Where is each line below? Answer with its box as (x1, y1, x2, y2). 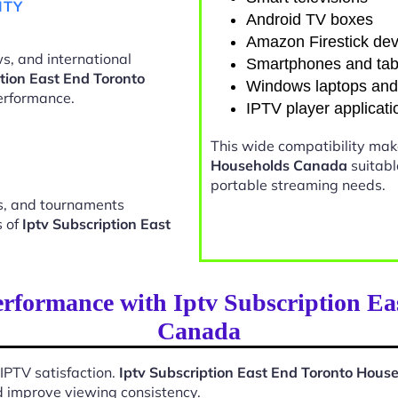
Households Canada (211, 156, 347, 174)
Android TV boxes (246, 11, 373, 28)
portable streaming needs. (211, 176, 386, 194)
